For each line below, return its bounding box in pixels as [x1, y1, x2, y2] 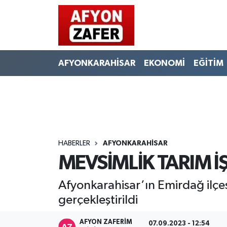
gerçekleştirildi [58, 193, 138, 206]
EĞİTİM [193, 58, 223, 67]
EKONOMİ [143, 58, 185, 67]
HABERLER [58, 139, 90, 147]
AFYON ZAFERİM [80, 219, 133, 226]
